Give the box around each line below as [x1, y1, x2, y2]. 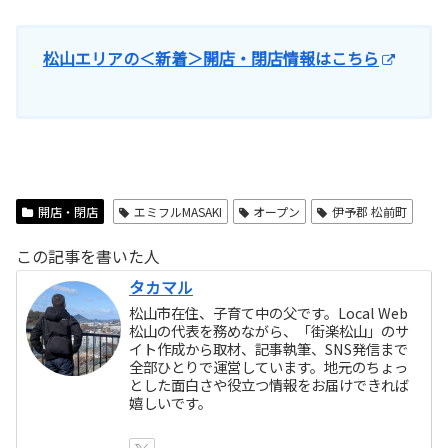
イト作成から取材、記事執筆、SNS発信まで [129, 338, 409, 360]
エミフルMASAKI [133, 203, 222, 221]
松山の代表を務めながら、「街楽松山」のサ [129, 320, 410, 342]
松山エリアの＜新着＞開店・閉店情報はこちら [43, 45, 379, 70]
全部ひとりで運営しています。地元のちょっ [129, 356, 409, 378]
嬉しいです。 [129, 392, 213, 414]
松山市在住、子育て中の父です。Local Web [129, 302, 409, 324]
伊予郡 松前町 [332, 203, 408, 221]
